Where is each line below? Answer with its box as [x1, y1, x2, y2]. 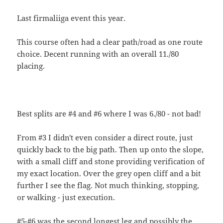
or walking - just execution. [17, 192, 115, 203]
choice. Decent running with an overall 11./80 [17, 49, 179, 59]
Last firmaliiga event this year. [17, 13, 126, 23]
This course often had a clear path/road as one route [17, 37, 203, 47]
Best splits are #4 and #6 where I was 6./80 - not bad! [17, 109, 202, 119]
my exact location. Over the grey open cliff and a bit [17, 168, 201, 179]
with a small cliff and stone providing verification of [17, 156, 205, 167]
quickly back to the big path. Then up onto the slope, [17, 144, 204, 155]
